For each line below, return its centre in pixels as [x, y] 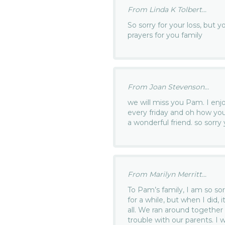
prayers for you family [165, 35]
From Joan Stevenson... [168, 87]
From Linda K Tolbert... [167, 9]
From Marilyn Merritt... [167, 175]
